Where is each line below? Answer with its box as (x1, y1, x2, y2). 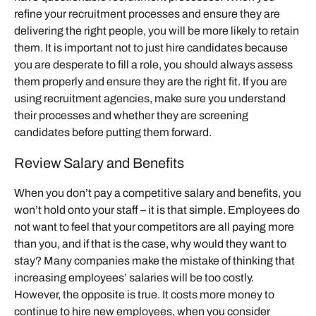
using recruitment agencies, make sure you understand (14, 92, 286, 104)
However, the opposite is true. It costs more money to (14, 288, 274, 300)
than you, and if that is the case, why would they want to (14, 237, 286, 250)
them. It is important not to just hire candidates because (14, 41, 288, 54)
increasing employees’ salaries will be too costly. (14, 271, 254, 284)
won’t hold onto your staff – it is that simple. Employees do (14, 203, 300, 216)
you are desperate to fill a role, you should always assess (14, 58, 293, 71)
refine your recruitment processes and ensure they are (14, 7, 280, 20)
